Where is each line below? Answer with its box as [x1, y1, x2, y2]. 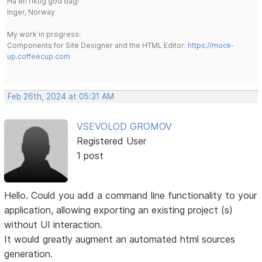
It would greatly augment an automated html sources [4, 233, 236, 246]
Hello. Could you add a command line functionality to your [4, 189, 257, 202]
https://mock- [188, 40, 235, 50]
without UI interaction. [4, 219, 103, 231]
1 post [76, 149, 104, 161]
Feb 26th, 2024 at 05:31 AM [8, 91, 115, 101]
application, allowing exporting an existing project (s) [4, 204, 233, 216]
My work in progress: [7, 29, 81, 39]
